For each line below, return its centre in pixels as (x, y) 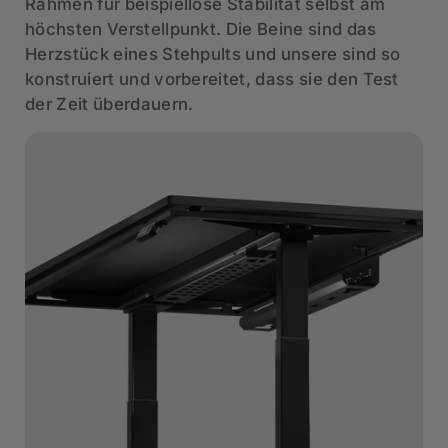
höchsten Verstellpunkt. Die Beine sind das (201, 29)
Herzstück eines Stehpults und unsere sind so (213, 54)
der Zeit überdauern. (109, 104)
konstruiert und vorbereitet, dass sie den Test (212, 79)
